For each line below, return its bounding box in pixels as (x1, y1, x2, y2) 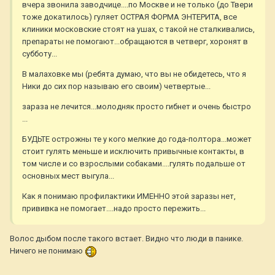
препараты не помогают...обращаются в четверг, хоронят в (22, 37, 248, 47)
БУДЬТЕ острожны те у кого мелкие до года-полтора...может (22, 134, 252, 144)
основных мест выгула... (22, 171, 114, 181)
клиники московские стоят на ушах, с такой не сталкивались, (22, 25, 255, 34)
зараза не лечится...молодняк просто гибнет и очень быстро (22, 102, 251, 112)
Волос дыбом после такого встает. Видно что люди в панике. (10, 234, 243, 244)
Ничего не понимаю (10, 246, 85, 256)
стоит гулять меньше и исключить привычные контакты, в (22, 147, 244, 157)
